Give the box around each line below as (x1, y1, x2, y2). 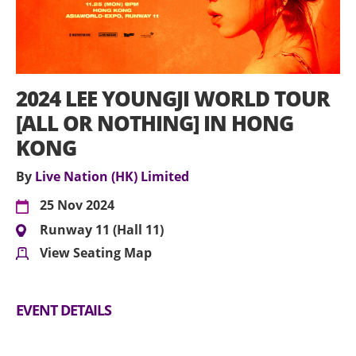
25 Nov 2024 (40, 196, 114, 215)
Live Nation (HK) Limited (35, 168, 189, 186)
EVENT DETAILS (16, 300, 111, 320)
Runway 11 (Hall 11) (40, 221, 164, 239)
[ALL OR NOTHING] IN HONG (16, 109, 293, 138)
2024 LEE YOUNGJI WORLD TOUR (16, 84, 330, 114)
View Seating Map (40, 244, 152, 262)
